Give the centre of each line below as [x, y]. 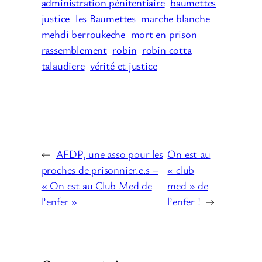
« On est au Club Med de [96, 186]
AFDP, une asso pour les [109, 154]
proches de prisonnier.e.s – [100, 170]
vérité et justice [124, 66]
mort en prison [164, 34]
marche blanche [175, 18]
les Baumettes [105, 18]
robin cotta [167, 50]
